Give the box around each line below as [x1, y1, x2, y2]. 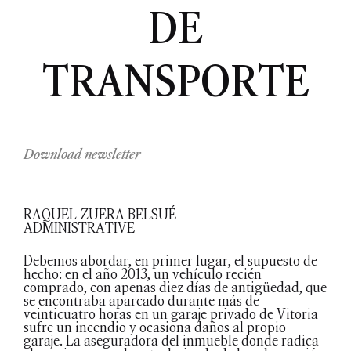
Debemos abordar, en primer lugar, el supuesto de [24, 251, 317, 270]
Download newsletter [24, 145, 140, 163]
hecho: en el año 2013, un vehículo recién [24, 265, 262, 283]
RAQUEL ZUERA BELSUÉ [24, 205, 176, 223]
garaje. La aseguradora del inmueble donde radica [24, 331, 319, 349]
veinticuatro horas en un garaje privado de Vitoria [24, 305, 318, 323]
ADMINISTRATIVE [24, 219, 135, 237]
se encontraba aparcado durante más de [24, 291, 259, 309]
